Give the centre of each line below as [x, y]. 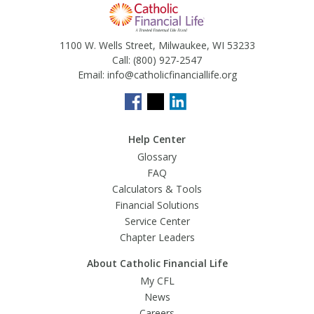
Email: [91, 75]
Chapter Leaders [157, 237]
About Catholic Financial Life [157, 263]
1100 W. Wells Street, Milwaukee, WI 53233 [157, 45]
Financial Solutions [157, 205]
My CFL [157, 281]
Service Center [157, 221]
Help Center [157, 139]
